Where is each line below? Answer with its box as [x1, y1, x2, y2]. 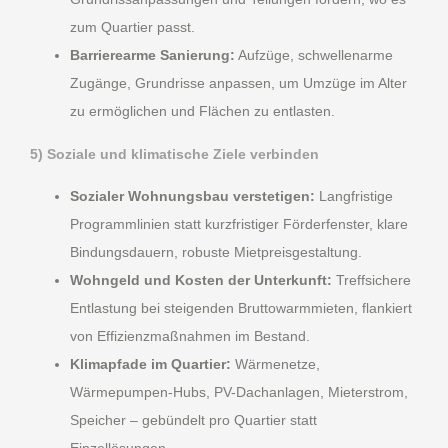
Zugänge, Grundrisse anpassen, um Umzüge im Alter [70, 75, 407, 92]
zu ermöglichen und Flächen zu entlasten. [70, 103, 335, 120]
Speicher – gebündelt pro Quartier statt [70, 412, 317, 429]
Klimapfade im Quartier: [70, 356, 231, 373]
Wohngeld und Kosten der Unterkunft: [70, 272, 332, 289]
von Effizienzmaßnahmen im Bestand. [70, 328, 310, 345]
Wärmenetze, [231, 356, 320, 373]
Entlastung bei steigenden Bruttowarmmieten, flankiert [70, 300, 412, 317]
